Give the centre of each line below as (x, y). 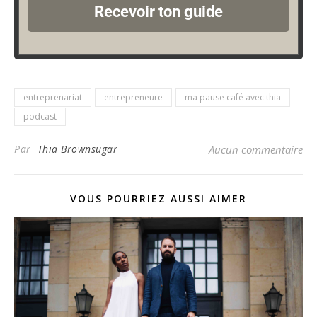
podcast (40, 116)
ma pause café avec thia (233, 97)
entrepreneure (133, 97)
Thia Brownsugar (77, 149)
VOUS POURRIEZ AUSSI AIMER (158, 198)
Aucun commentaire (256, 149)
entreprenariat (53, 97)
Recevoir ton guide (158, 11)
